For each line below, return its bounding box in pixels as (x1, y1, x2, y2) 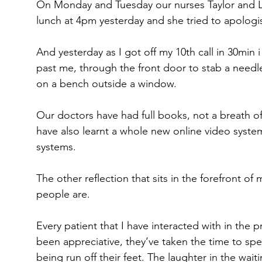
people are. (36, 188, 90, 201)
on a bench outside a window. (36, 77, 177, 90)
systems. (36, 140, 76, 153)
